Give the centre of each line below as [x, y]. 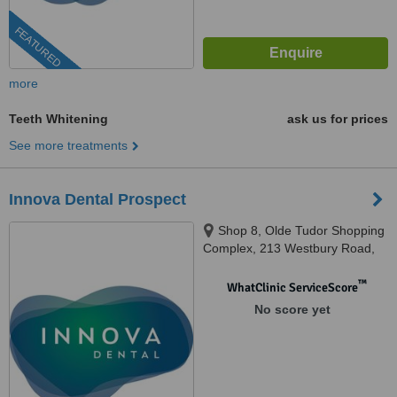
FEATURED [38, 47]
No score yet [292, 309]
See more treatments [68, 145]
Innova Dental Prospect [97, 199]
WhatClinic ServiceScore [292, 288]
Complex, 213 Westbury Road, [289, 248]
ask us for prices [338, 119]
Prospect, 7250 [245, 266]
